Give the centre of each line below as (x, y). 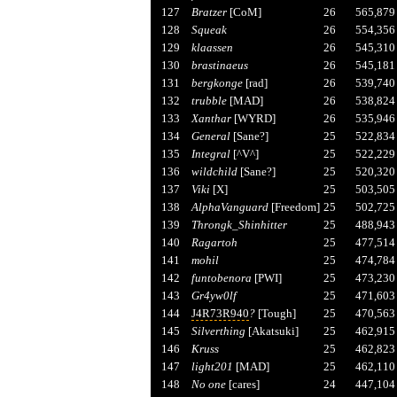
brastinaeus (219, 65)
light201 (212, 366)
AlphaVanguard (230, 206)
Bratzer (209, 12)
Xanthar (211, 118)
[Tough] (275, 313)
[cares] (242, 384)
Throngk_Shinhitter (239, 224)
